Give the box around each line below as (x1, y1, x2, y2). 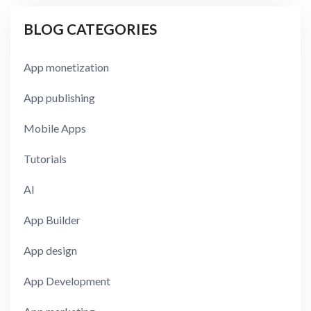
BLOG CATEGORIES (24, 19, 158, 37)
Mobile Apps (24, 121, 87, 135)
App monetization (24, 60, 110, 74)
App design (24, 243, 78, 257)
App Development (24, 274, 111, 287)
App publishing (24, 90, 96, 104)
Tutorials (24, 151, 67, 165)
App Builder (24, 212, 81, 226)
